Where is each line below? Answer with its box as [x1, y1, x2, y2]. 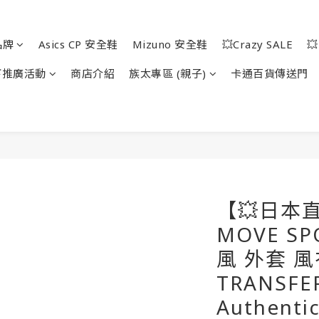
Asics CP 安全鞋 [38, 37, 118, 51]
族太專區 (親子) [129, 66, 206, 80]
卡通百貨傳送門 [231, 66, 308, 80]
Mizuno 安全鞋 [132, 37, 208, 51]
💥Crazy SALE [221, 37, 293, 51]
